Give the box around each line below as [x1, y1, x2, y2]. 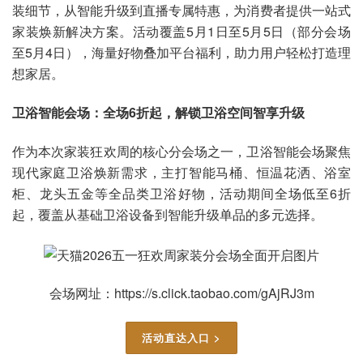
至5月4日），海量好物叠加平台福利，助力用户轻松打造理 [12, 43, 351, 62]
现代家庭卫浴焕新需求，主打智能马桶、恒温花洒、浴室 [12, 162, 351, 181]
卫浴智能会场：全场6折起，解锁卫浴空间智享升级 [12, 103, 305, 122]
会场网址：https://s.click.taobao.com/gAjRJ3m [49, 284, 314, 303]
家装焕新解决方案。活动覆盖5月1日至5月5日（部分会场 [12, 22, 351, 41]
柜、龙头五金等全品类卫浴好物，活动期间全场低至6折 [12, 183, 351, 203]
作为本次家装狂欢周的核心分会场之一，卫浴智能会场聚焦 [12, 141, 351, 160]
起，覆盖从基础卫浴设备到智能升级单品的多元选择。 [12, 204, 323, 224]
